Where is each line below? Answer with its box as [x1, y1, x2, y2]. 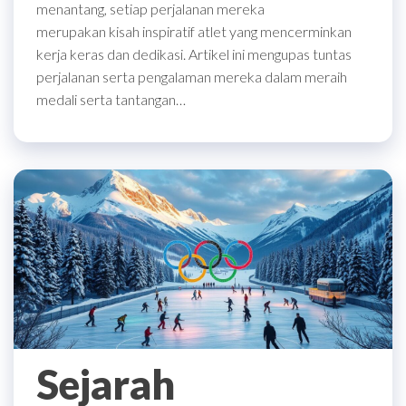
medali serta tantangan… [36, 90, 186, 108]
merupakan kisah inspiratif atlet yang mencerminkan [36, 22, 352, 40]
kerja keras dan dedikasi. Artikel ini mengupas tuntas [36, 44, 352, 63]
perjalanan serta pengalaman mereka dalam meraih [36, 67, 347, 85]
